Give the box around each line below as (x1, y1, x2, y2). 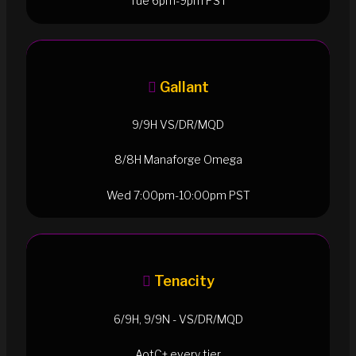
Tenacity (153, 273, 215, 290)
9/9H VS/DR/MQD (132, 117, 224, 131)
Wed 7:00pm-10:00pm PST (106, 188, 250, 202)
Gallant (159, 78, 209, 95)
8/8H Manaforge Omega (114, 153, 242, 167)
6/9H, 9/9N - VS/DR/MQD (113, 311, 243, 326)
